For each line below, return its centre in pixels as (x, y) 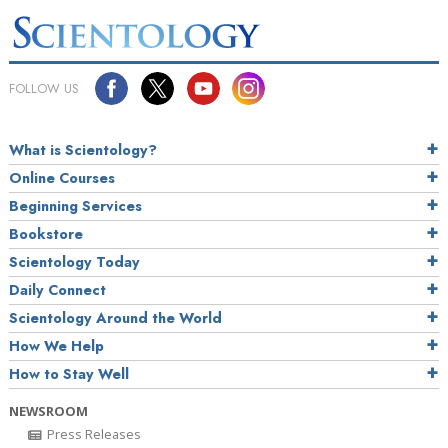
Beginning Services (75, 205)
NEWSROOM (48, 410)
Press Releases (92, 433)
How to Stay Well (69, 373)
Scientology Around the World (115, 317)
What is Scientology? (83, 149)
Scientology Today (74, 261)
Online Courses (62, 177)
